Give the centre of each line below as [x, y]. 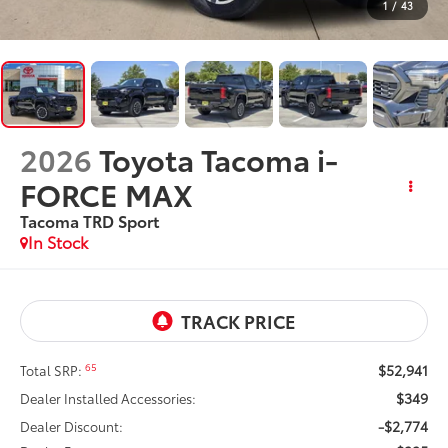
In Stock [58, 241]
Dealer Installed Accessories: [108, 397]
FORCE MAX [107, 193]
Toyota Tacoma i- [219, 158]
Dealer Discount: [72, 425]
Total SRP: [53, 369]
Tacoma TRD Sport [90, 220]
